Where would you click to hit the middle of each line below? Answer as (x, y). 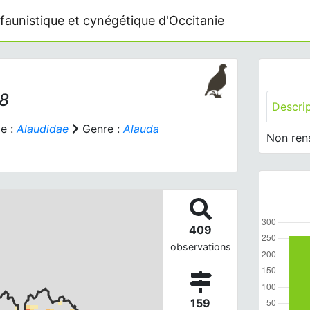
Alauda (141, 129)
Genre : (101, 129)
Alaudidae (43, 129)
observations (200, 246)
